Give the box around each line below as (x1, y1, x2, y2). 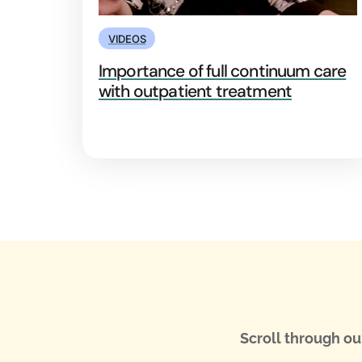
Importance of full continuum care (99, 59, 347, 82)
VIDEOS (108, 32, 146, 45)
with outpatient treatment (99, 79, 293, 103)
